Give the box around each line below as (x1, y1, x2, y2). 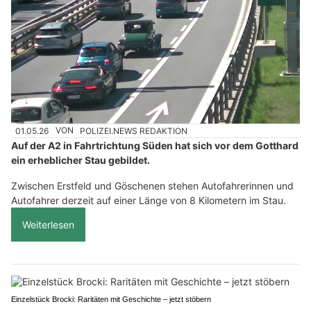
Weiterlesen (22, 218, 74, 230)
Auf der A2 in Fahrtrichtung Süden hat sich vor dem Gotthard (11, 139, 299, 151)
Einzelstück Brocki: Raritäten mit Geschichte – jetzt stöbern (11, 294, 211, 303)
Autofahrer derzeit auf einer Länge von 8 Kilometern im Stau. (11, 194, 286, 206)
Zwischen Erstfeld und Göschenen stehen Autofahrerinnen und (11, 179, 294, 192)
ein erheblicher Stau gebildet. (11, 153, 150, 166)
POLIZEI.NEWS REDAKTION (80, 125, 188, 136)
